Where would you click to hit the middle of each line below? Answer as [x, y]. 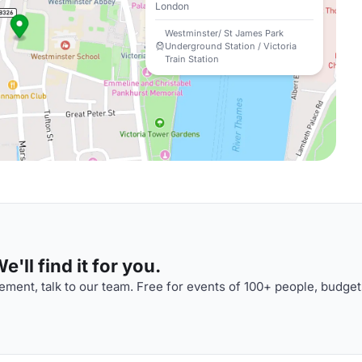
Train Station [192, 59]
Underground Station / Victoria [231, 46]
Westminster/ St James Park [224, 33]
